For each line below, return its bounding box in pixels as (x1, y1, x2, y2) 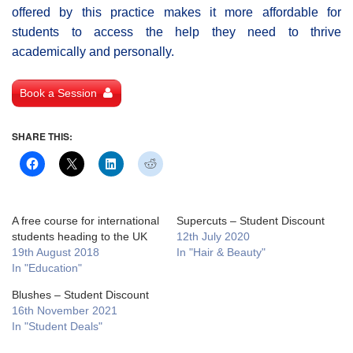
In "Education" (12, 261, 82, 274)
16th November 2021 (12, 303, 117, 317)
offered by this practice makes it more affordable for (12, 5, 341, 19)
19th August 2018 (12, 245, 99, 258)
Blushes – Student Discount (12, 288, 149, 301)
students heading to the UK (12, 229, 147, 243)
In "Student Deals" (12, 319, 102, 333)
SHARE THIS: (12, 128, 72, 143)
